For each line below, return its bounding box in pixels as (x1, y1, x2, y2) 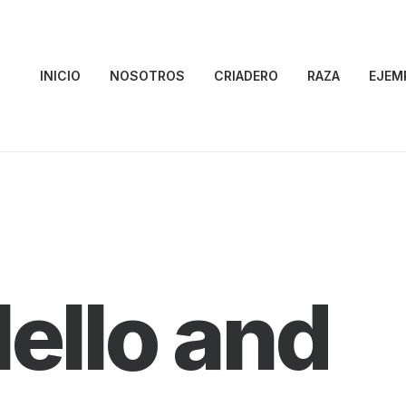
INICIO (40, 68, 81, 83)
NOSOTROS (110, 68, 185, 83)
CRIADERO (214, 68, 278, 83)
